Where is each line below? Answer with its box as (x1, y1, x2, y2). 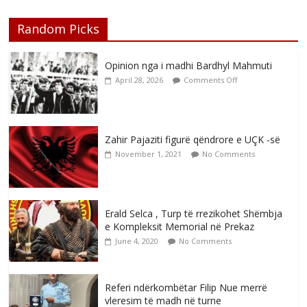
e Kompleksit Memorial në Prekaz (105, 220, 255, 234)
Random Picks (17, 21, 100, 38)
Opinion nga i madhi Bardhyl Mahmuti (105, 59, 273, 73)
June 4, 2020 (115, 236, 159, 247)
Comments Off (184, 75, 238, 86)
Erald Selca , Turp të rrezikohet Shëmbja (105, 207, 283, 221)
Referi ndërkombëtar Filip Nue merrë (105, 281, 268, 295)
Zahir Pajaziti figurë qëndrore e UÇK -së (105, 133, 281, 147)
